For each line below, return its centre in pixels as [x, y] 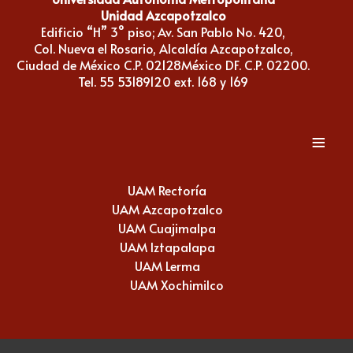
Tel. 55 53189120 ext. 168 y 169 [163, 81]
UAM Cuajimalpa [167, 227]
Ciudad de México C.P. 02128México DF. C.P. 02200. [163, 64]
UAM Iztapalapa [167, 246]
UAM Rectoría [167, 190]
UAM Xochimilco [176, 284]
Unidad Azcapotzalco [163, 15]
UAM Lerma [167, 265]
